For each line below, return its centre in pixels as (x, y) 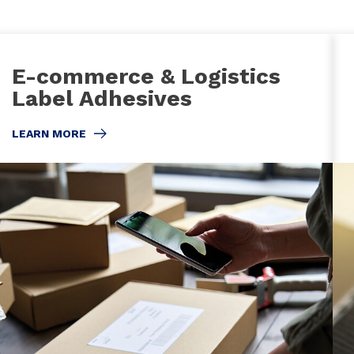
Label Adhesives (102, 98)
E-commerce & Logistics (146, 76)
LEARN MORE (49, 133)
